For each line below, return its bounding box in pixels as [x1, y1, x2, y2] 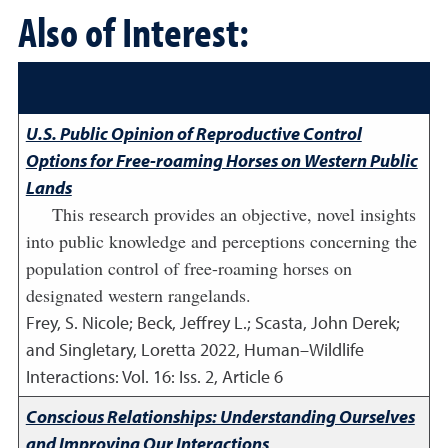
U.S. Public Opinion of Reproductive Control [25, 122, 362, 145]
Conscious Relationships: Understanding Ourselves [25, 405, 415, 428]
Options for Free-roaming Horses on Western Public [25, 149, 418, 172]
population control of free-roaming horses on [25, 256, 352, 280]
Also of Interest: [18, 4, 249, 58]
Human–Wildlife [243, 338, 364, 361]
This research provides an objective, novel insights [51, 202, 416, 226]
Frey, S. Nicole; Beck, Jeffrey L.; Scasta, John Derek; [25, 311, 400, 334]
